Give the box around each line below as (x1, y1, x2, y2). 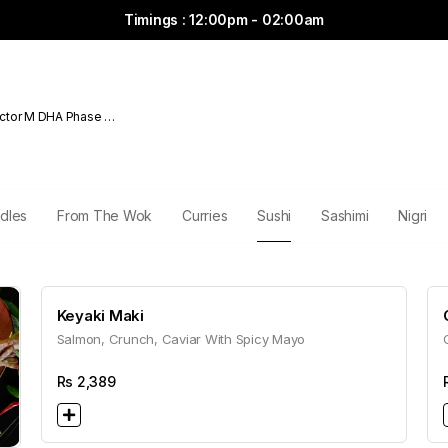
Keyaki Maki (56, 306, 144, 325)
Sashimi (321, 207, 369, 224)
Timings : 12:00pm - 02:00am (123, 11, 325, 28)
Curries (182, 207, 228, 224)
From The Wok (57, 207, 152, 224)
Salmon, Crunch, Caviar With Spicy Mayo (56, 331, 306, 347)
